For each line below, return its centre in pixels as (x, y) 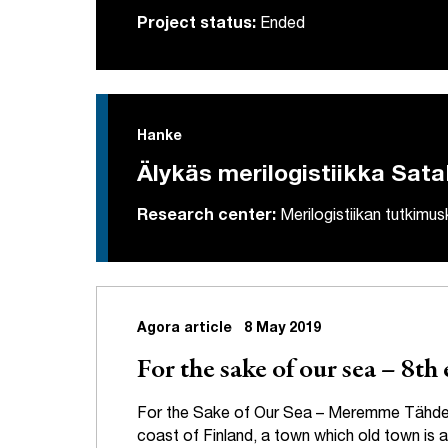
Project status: (196, 25)
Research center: (206, 217)
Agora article (186, 329)
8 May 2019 (282, 329)
